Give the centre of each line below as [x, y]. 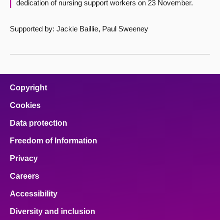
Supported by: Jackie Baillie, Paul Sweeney [79, 29]
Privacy [24, 158]
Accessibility [34, 194]
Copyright [28, 88]
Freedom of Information [54, 141]
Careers [25, 176]
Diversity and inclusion [53, 211]
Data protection [39, 123]
